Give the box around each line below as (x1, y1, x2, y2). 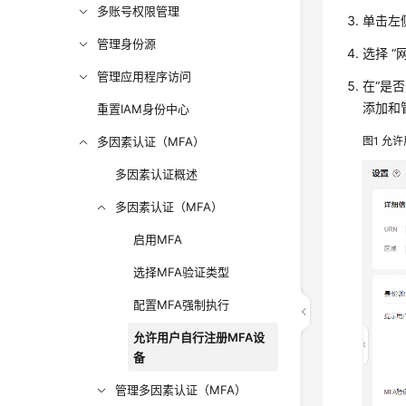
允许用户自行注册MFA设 (133, 330, 266, 344)
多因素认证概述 (115, 167, 198, 181)
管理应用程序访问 (97, 69, 192, 83)
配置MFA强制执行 (133, 297, 230, 312)
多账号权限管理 (97, 4, 180, 18)
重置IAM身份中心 (97, 101, 190, 116)
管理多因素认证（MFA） (115, 382, 247, 397)
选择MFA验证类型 (133, 265, 230, 279)
